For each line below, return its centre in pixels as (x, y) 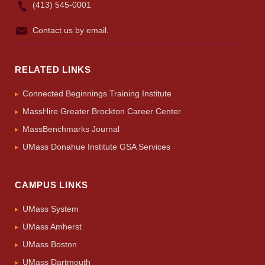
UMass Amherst (52, 227)
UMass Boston (50, 245)
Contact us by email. (71, 30)
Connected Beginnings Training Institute (97, 94)
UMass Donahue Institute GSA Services (96, 147)
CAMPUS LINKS (52, 185)
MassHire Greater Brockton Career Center (102, 112)
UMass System (51, 209)
